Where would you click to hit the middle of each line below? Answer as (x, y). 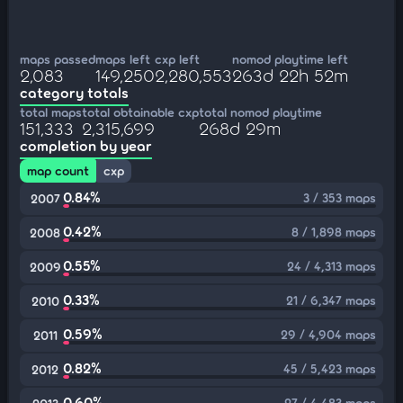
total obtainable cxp (140, 112)
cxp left (177, 59)
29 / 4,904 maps (328, 334)
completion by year (86, 145)
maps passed (58, 59)
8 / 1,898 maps (334, 232)
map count (58, 170)
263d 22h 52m (290, 75)
